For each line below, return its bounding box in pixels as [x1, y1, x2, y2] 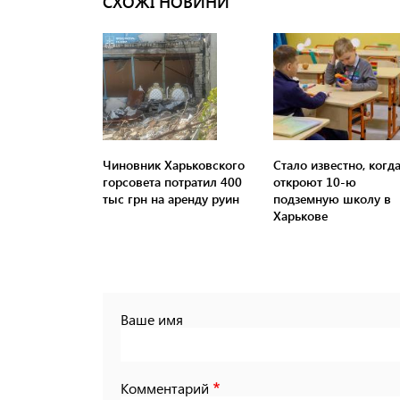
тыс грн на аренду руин [103, 190, 239, 208]
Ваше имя [121, 310, 183, 329]
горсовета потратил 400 [103, 173, 242, 191]
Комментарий [121, 379, 209, 398]
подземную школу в [272, 190, 391, 208]
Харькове [272, 207, 328, 225]
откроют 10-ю [272, 173, 356, 191]
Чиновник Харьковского [103, 156, 245, 174]
